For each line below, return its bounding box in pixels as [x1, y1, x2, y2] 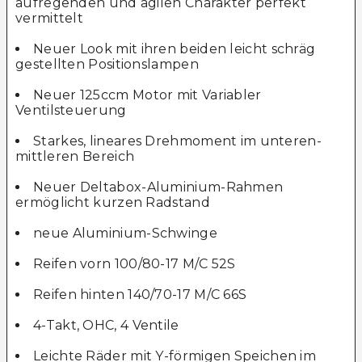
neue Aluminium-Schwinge [33, 225, 217, 242]
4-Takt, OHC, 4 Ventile [33, 318, 179, 334]
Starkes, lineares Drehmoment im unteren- [33, 133, 322, 149]
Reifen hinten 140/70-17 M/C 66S [33, 287, 247, 303]
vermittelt [15, 11, 84, 27]
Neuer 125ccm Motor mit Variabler [33, 87, 262, 103]
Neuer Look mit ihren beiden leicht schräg [33, 41, 316, 57]
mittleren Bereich [15, 149, 135, 165]
